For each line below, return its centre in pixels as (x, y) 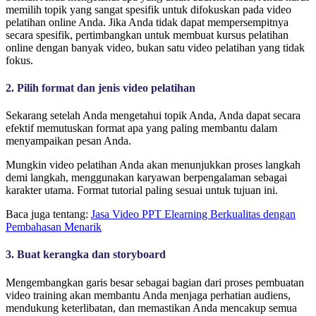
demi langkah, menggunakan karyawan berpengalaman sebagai (146, 178)
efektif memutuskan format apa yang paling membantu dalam (141, 128)
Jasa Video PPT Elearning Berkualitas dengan (193, 214)
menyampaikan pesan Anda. (68, 141)
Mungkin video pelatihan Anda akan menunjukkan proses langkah (153, 165)
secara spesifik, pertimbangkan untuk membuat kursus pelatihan (147, 35)
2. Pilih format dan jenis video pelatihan (101, 87)
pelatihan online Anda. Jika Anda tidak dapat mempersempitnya (147, 22)
